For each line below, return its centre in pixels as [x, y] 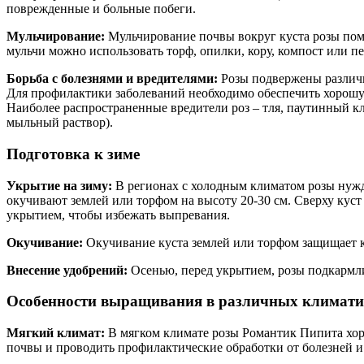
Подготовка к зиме [73, 154]
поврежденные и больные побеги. [101, 9]
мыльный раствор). [60, 123]
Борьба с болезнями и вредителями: [112, 79]
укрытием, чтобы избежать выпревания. [118, 214]
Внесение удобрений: [67, 270]
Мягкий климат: [56, 333]
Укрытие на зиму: [59, 185]
